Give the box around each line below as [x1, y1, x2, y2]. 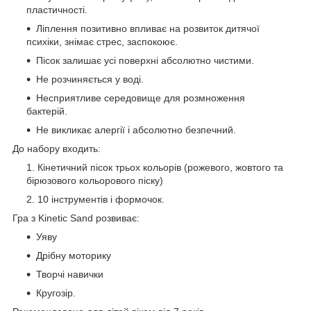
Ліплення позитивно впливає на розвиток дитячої [36, 23, 260, 35]
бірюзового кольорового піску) [26, 175, 163, 187]
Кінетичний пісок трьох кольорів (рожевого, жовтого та [37, 162, 283, 174]
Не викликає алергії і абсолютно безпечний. [36, 124, 236, 136]
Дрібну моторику [36, 250, 111, 262]
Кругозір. [36, 287, 76, 299]
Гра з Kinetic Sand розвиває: [12, 212, 140, 224]
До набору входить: [12, 143, 101, 155]
